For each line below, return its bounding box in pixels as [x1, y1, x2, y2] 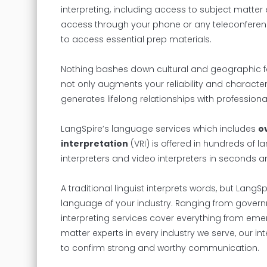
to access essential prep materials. [61, 33, 212, 45]
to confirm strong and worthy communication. [61, 241, 259, 254]
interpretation [61, 137, 128, 150]
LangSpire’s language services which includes [61, 122, 258, 135]
